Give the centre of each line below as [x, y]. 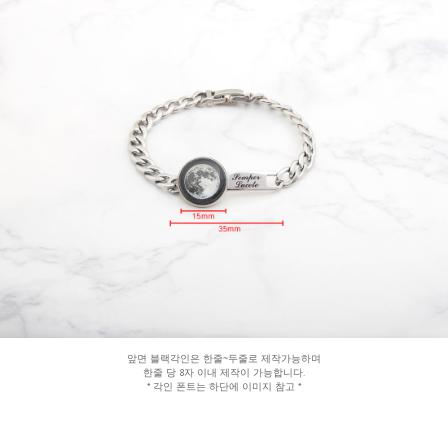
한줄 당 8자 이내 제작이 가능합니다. [224, 373]
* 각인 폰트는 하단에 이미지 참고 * [224, 387]
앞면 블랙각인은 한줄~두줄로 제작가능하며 [224, 359]
